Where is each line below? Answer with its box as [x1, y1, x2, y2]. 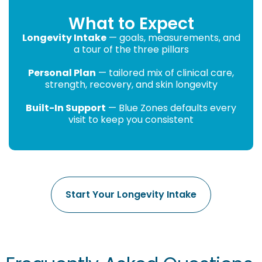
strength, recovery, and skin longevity [44, 77, 218, 91]
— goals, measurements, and [106, 30, 240, 44]
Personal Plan [28, 65, 96, 80]
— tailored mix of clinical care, [96, 65, 234, 80]
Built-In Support [26, 101, 106, 115]
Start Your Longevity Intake [65, 187, 196, 201]
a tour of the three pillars [73, 42, 189, 56]
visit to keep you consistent [68, 112, 194, 126]
